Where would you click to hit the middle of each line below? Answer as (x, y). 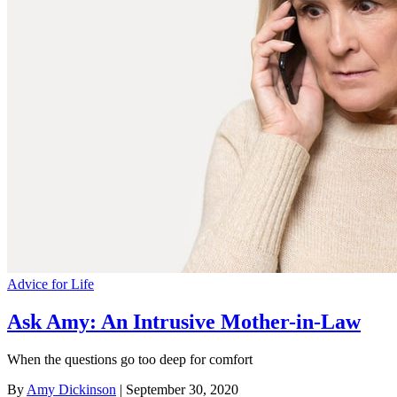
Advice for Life (51, 284)
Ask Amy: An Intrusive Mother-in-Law (184, 321)
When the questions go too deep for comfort (130, 359)
